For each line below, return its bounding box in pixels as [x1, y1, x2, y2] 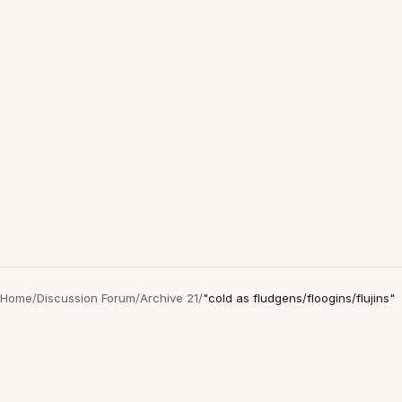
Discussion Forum [37, 291, 135, 305]
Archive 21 [140, 291, 198, 305]
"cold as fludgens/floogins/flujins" [203, 291, 395, 305]
